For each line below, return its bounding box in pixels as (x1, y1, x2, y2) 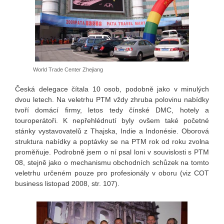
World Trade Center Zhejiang (33, 66, 103, 72)
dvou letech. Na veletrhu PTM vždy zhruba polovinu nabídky (15, 95, 209, 103)
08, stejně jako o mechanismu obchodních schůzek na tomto (15, 158, 209, 166)
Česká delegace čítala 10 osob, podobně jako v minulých (15, 84, 209, 93)
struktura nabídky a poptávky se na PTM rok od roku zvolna (15, 137, 209, 145)
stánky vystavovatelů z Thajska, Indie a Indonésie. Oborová (15, 126, 209, 135)
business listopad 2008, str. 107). (15, 179, 119, 187)
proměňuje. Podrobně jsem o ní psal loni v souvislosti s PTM (15, 147, 209, 156)
